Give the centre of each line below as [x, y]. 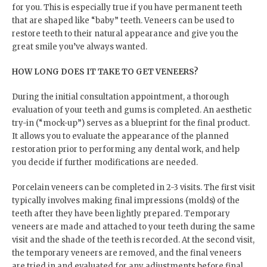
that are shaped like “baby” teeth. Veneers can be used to [123, 20]
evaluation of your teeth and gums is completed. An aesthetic [132, 110]
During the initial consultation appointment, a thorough [120, 97]
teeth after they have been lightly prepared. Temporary [121, 213]
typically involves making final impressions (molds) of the [126, 200]
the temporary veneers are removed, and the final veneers [127, 253]
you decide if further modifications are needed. [105, 162]
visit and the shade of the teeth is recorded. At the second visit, [133, 240]
